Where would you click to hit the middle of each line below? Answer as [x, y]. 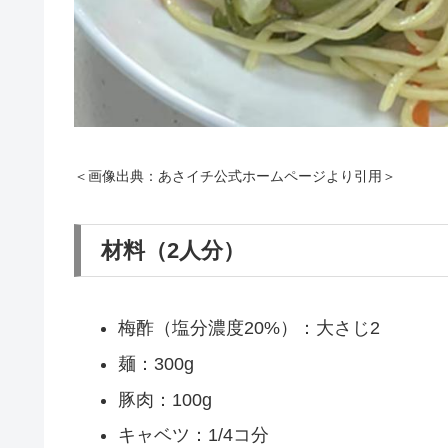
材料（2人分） [173, 250]
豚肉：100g [164, 399]
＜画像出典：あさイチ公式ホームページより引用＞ [235, 176]
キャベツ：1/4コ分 [193, 435]
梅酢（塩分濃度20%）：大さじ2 [248, 328]
